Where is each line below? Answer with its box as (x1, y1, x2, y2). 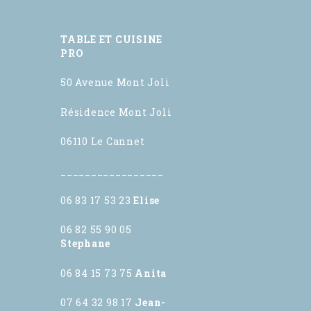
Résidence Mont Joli (60, 105, 172, 119)
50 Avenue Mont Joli (60, 76, 170, 90)
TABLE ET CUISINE (60, 33, 162, 46)
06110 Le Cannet (60, 135, 145, 149)
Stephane (60, 237, 110, 251)
